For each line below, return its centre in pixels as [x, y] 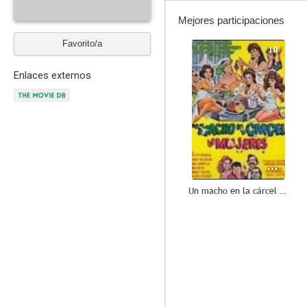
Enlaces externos [52, 75]
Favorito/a [82, 44]
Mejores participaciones [231, 20]
